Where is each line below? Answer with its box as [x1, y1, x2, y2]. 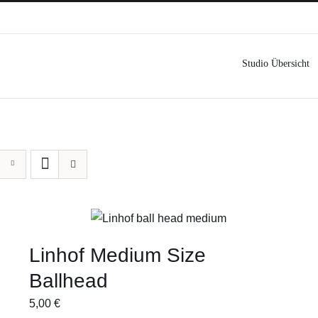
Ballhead [28, 270, 108, 292]
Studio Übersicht [242, 58, 309, 69]
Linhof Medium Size [28, 244, 206, 266]
